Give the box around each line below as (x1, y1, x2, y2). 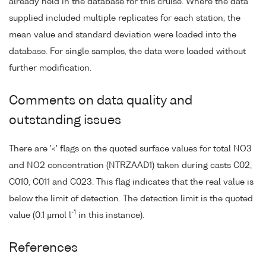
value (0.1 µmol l (9, 211, 71, 220)
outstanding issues (9, 114, 121, 127)
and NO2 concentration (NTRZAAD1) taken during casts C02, (9, 161, 252, 170)
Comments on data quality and (9, 94, 192, 107)
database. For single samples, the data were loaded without (9, 47, 246, 56)
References (9, 242, 78, 255)
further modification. (9, 64, 91, 72)
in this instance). (76, 211, 144, 220)
